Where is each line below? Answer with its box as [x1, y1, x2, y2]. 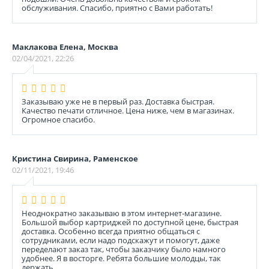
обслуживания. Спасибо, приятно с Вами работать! [22, 2, 213, 13]
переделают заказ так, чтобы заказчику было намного [22, 244, 226, 255]
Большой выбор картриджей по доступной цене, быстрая [22, 217, 238, 228]
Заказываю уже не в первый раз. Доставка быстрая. [22, 96, 214, 107]
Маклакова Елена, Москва [12, 41, 118, 52]
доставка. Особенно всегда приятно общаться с [22, 226, 200, 237]
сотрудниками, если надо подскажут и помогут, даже [22, 235, 220, 246]
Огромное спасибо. [22, 114, 95, 125]
